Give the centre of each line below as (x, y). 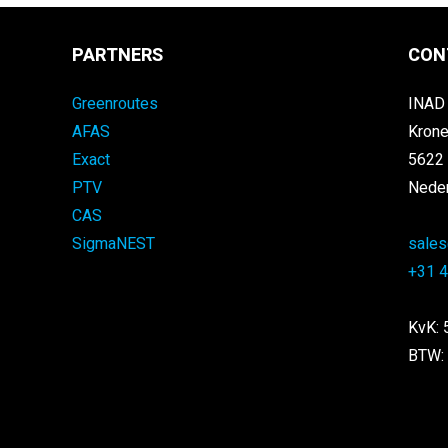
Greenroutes (114, 104)
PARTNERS (117, 55)
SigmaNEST (113, 244)
